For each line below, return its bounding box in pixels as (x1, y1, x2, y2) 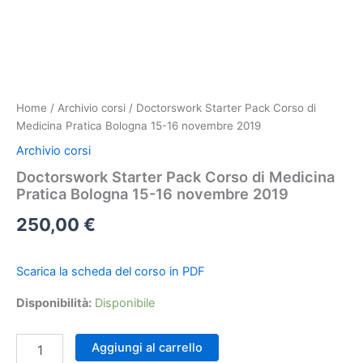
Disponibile (95, 296, 155, 311)
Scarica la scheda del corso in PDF (16, 264, 205, 280)
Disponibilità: (16, 296, 92, 311)
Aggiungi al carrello (91, 340, 203, 355)
